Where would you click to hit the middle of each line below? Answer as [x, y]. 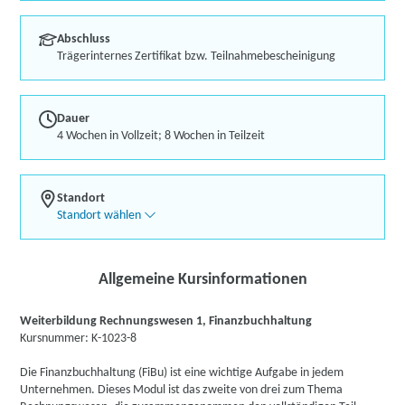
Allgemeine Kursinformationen [202, 280]
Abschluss [84, 39]
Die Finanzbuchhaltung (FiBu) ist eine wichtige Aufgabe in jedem [182, 373]
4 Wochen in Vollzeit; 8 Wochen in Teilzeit [161, 136]
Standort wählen [99, 216]
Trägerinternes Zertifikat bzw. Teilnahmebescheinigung [197, 57]
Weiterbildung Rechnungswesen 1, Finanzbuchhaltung [166, 321]
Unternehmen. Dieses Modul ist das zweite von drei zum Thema [182, 390]
